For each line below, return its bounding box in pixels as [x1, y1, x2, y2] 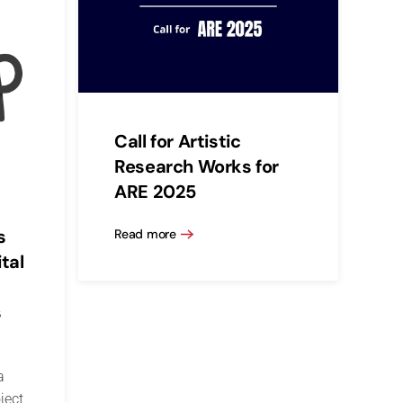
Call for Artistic [114, 129, 241, 153]
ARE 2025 [114, 179, 197, 203]
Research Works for [114, 154, 280, 178]
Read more [114, 226, 176, 243]
